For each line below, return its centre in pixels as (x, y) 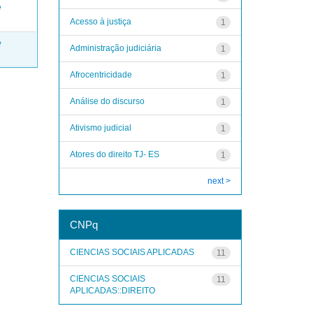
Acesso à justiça (100, 21)
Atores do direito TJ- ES (114, 154)
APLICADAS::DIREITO (112, 290)
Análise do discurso (107, 101)
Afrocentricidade (101, 74)
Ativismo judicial (100, 128)
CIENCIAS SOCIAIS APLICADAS (132, 252)
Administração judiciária (115, 48)
